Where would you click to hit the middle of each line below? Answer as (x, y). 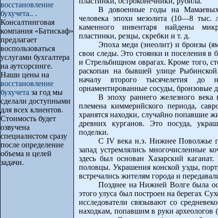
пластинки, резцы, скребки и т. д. (134, 36)
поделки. (94, 132)
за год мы (46, 92)
